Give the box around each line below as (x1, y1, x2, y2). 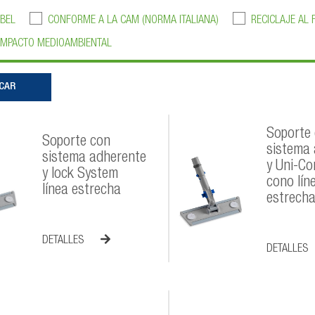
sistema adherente (42, 150, 147, 167)
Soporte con (42, 134, 111, 150)
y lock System (42, 167, 119, 183)
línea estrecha (42, 183, 122, 199)
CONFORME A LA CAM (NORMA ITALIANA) (47, 15, 219, 27)
